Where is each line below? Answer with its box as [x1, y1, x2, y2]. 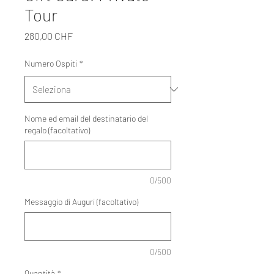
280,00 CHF [24, 30, 73, 42]
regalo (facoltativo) [24, 125, 90, 135]
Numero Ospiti [24, 58, 77, 68]
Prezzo [72, 29, 100, 41]
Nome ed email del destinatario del [24, 113, 148, 124]
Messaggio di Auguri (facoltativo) [24, 196, 138, 207]
